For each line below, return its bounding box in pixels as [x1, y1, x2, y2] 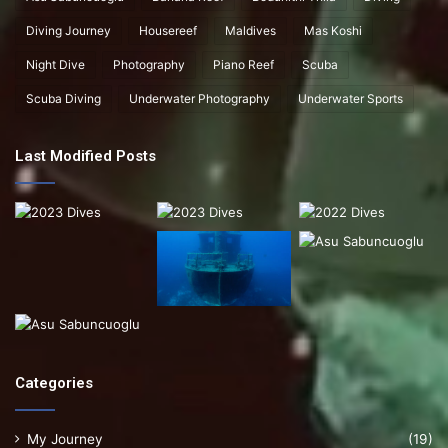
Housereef [139, 22, 197, 38]
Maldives [225, 22, 276, 38]
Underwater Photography [129, 90, 270, 106]
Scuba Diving [26, 90, 101, 106]
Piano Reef [213, 56, 274, 72]
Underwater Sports [298, 90, 403, 106]
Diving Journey [26, 22, 111, 38]
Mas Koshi [304, 22, 362, 38]
